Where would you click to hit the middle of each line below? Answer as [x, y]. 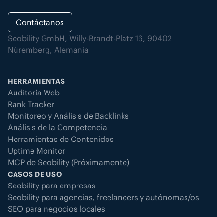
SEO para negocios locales [56, 209]
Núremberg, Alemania [48, 50]
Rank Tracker [31, 104]
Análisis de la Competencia [57, 127]
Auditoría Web [34, 92]
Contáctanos [40, 22]
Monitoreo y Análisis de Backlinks [68, 116]
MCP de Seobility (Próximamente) [69, 162]
